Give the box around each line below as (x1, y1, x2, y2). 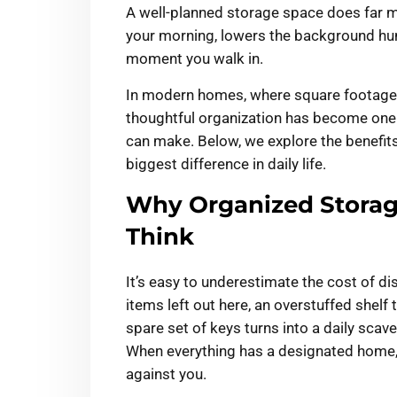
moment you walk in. (126, 50, 263, 68)
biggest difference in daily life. (126, 155, 326, 174)
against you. (126, 365, 206, 384)
